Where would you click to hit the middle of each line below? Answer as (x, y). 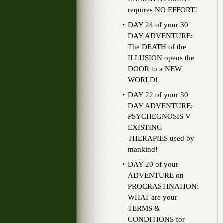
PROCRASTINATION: (163, 186)
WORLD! (143, 80)
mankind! (143, 149)
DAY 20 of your (153, 164)
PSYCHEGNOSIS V (159, 116)
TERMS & (144, 208)
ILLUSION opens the (161, 58)
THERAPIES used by (161, 138)
